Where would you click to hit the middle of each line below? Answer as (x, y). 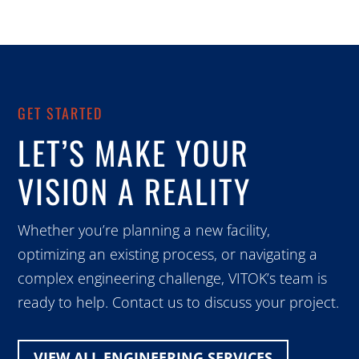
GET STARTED (61, 113)
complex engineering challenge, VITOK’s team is (173, 278)
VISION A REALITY (135, 191)
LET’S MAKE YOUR (134, 152)
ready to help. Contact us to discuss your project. (179, 302)
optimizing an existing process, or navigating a (168, 254)
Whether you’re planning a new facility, (144, 230)
